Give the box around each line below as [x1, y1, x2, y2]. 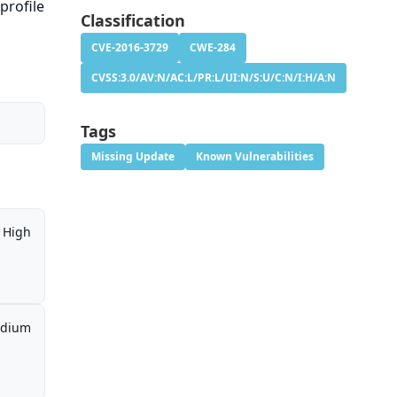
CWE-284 [189, 40, 236, 56]
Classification [80, 10, 185, 32]
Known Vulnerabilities [195, 149, 314, 165]
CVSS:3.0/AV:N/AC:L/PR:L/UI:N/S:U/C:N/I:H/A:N [90, 70, 336, 86]
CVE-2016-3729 [90, 40, 168, 56]
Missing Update [90, 149, 175, 165]
